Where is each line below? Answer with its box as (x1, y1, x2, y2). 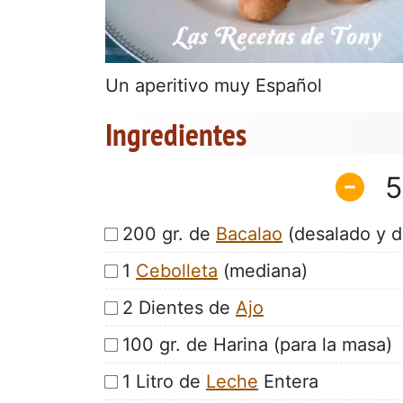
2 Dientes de (122, 296, 236, 318)
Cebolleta (136, 259, 218, 282)
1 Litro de (122, 370, 206, 392)
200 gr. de (122, 222, 216, 245)
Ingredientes (105, 113, 246, 156)
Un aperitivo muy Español (105, 75, 322, 97)
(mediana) (218, 259, 308, 282)
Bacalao (216, 222, 282, 245)
